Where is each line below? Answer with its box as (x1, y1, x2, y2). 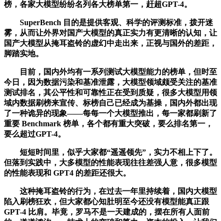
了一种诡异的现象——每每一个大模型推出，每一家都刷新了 (4, 109, 217, 117)
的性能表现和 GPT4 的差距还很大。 (4, 168, 131, 177)
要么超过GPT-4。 (4, 129, 66, 138)
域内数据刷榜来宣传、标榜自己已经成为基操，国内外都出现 (4, 98, 217, 107)
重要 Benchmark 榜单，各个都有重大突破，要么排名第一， (4, 119, 213, 128)
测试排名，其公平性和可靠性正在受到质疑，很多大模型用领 (4, 88, 217, 97)
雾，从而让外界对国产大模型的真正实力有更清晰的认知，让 (4, 28, 217, 37)
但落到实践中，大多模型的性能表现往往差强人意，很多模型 (4, 158, 217, 167)
